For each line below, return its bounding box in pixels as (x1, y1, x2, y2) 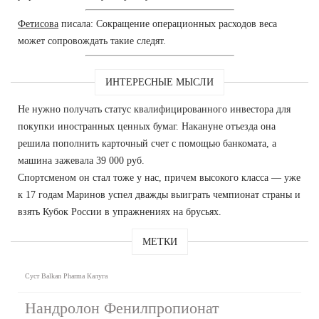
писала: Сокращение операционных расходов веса (58, 18, 277, 29)
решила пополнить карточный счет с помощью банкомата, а (18, 137, 276, 149)
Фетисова (18, 18, 58, 29)
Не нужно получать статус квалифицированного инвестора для (18, 103, 291, 115)
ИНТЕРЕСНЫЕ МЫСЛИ (105, 76, 214, 88)
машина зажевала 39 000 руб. (18, 155, 145, 166)
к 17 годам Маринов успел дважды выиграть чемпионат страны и (18, 189, 300, 200)
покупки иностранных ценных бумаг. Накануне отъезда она (18, 120, 276, 132)
